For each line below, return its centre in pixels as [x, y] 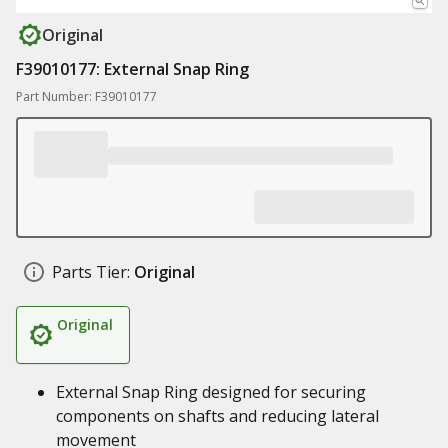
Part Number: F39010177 [86, 96]
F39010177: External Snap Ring [132, 69]
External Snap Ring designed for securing [211, 392]
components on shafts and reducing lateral [217, 416]
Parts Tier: [91, 272]
